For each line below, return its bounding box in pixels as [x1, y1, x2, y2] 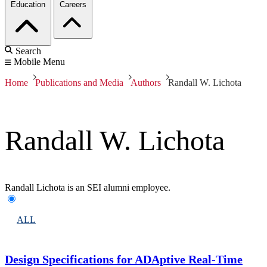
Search [15, 46, 41, 57]
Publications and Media [35, 77, 123, 88]
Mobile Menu [14, 57, 65, 67]
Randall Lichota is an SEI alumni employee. [5, 182, 170, 193]
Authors [131, 77, 161, 88]
